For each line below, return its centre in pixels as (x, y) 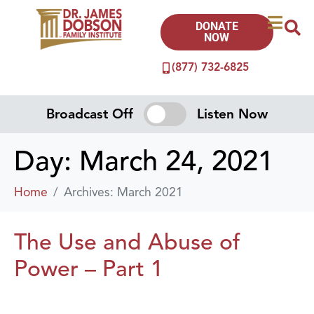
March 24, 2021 (176, 161)
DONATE (217, 26)
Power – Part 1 (89, 268)
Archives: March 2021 (123, 192)
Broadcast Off (90, 114)
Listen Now (232, 114)
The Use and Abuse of (127, 241)
